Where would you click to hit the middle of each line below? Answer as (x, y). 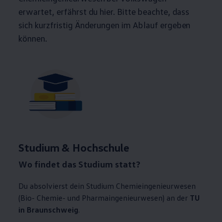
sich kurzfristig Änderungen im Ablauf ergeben (105, 25)
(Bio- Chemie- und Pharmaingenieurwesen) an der (104, 197)
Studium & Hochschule (74, 147)
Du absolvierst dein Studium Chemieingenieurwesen (107, 186)
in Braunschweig (49, 209)
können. (33, 38)
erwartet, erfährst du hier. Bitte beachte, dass (104, 12)
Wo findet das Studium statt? (80, 164)
